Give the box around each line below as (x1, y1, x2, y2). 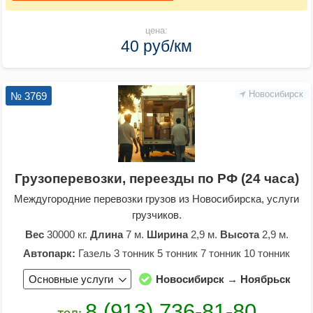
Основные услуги (28, 272, 113, 285)
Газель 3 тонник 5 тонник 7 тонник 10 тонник (75, 247, 290, 259)
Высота (219, 228, 259, 240)
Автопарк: (23, 247, 75, 259)
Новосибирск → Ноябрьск (155, 272, 291, 285)
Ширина (146, 228, 188, 240)
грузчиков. (131, 208, 182, 221)
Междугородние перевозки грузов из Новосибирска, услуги (14, 192, 299, 205)
